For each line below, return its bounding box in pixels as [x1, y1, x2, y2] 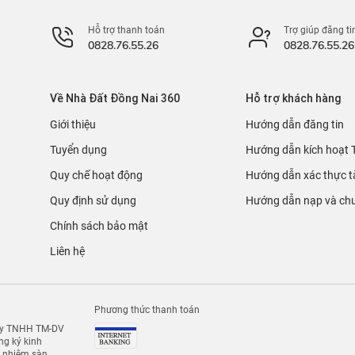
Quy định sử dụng [49, 194, 136, 207]
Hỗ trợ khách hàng [245, 91, 342, 105]
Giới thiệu [49, 118, 96, 131]
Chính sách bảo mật [49, 219, 148, 232]
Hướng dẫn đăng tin [245, 118, 344, 131]
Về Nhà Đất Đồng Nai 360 [49, 91, 180, 105]
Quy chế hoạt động [49, 169, 143, 181]
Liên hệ [49, 245, 85, 258]
